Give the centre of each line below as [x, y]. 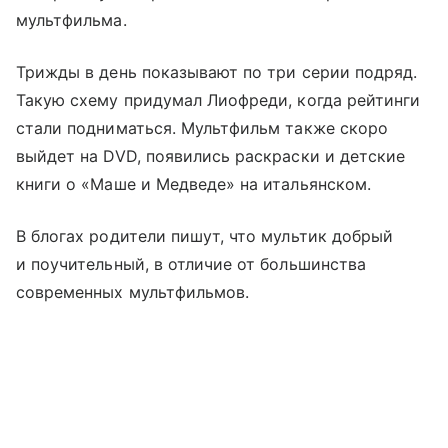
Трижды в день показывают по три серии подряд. [217, 71]
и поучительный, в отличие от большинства [191, 263]
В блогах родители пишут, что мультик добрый [205, 235]
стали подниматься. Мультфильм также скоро [202, 127]
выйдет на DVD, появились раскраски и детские [211, 155]
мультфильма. [71, 19]
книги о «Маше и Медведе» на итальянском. [193, 183]
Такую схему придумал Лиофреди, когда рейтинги [218, 99]
